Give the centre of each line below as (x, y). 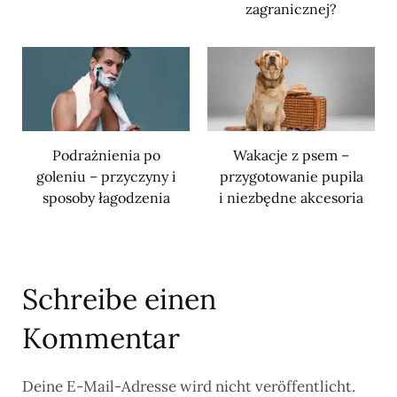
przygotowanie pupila (291, 176)
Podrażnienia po (106, 155)
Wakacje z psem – (291, 155)
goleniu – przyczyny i (106, 176)
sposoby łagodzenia (106, 197)
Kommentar (101, 338)
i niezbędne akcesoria (291, 197)
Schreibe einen (119, 299)
